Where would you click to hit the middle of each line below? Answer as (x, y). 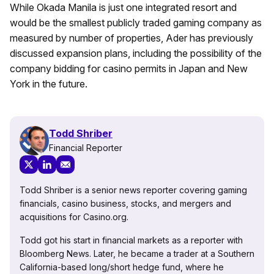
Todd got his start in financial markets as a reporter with (131, 240)
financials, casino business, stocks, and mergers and (125, 203)
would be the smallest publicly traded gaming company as (136, 22)
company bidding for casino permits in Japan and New (129, 68)
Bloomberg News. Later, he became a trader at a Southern (137, 253)
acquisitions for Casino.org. (74, 217)
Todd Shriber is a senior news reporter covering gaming (133, 190)
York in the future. (49, 83)
